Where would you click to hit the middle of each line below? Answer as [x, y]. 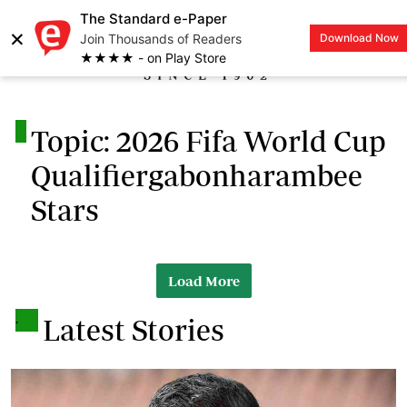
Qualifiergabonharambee [196, 175]
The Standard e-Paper [154, 19]
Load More [203, 280]
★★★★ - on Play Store [153, 58]
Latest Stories [134, 329]
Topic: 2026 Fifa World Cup [208, 140]
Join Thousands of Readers [161, 39]
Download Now [359, 38]
